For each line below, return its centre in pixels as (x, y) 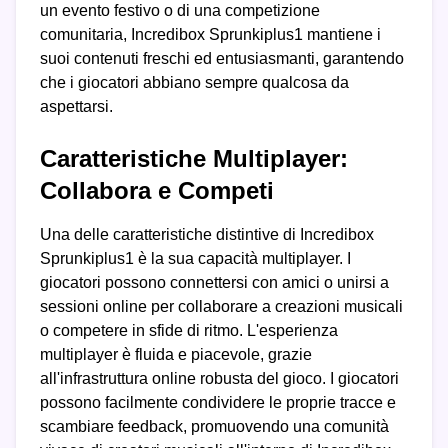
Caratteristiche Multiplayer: (194, 159)
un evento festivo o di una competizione (180, 11)
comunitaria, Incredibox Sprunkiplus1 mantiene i (210, 35)
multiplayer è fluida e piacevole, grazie (176, 355)
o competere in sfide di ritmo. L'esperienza (189, 331)
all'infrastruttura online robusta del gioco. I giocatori (219, 379)
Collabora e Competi (157, 191)
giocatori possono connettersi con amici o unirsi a (214, 283)
